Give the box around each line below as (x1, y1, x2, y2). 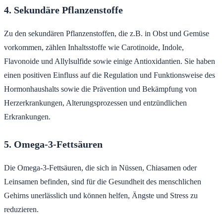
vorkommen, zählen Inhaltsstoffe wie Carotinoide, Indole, (4, 43, 184, 52)
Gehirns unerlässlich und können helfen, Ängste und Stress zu (4, 191, 198, 200)
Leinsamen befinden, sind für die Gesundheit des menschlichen (4, 177, 201, 186)
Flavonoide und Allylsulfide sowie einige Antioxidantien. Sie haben (4, 56, 215, 65)
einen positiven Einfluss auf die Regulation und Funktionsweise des (4, 70, 215, 79)
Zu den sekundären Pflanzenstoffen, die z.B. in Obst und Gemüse (4, 29, 209, 38)
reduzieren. (4, 205, 39, 214)
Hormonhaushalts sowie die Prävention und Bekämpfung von (4, 84, 197, 93)
